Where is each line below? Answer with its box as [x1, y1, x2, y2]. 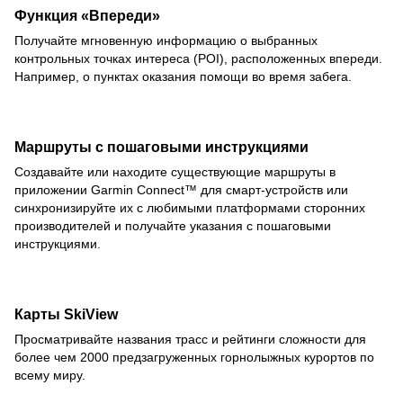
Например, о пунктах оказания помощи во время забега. [14, 69, 352, 85]
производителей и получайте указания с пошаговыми [14, 219, 331, 234]
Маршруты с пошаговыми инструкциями [14, 139, 309, 156]
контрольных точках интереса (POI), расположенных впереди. [14, 51, 382, 67]
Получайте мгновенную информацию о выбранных [14, 33, 318, 49]
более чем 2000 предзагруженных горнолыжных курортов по [14, 350, 374, 365]
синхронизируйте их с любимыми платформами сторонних [14, 201, 365, 216]
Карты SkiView [14, 306, 118, 323]
